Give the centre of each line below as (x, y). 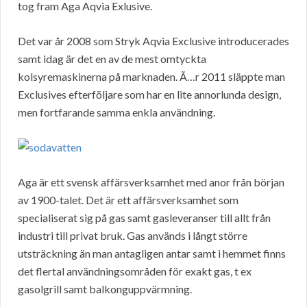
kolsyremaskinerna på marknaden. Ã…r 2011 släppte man (151, 77)
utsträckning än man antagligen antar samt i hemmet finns (152, 254)
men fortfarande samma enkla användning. (116, 112)
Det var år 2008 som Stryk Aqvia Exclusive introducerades (153, 41)
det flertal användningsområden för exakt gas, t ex (135, 271)
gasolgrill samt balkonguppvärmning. (105, 289)
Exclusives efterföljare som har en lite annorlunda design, (149, 95)
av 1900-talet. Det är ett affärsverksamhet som (128, 200)
